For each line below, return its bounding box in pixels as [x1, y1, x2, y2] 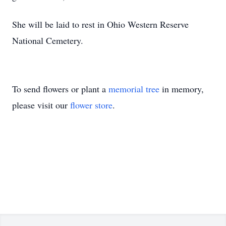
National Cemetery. [12, 34, 83, 46]
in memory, [159, 83, 204, 95]
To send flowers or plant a [12, 83, 108, 95]
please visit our [12, 99, 70, 111]
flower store [70, 99, 112, 111]
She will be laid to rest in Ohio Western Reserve [12, 18, 189, 30]
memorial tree [108, 83, 159, 95]
